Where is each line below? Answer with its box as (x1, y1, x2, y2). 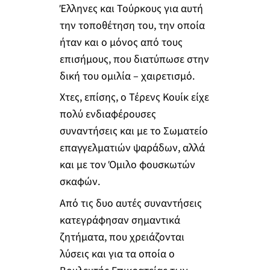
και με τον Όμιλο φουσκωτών (59, 157, 195, 173)
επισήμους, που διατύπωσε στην (59, 51, 209, 67)
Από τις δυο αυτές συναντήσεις (59, 195, 202, 211)
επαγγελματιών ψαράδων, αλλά (59, 140, 205, 156)
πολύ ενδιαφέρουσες (59, 107, 156, 122)
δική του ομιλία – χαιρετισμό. (59, 68, 195, 84)
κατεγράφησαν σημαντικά (59, 212, 180, 228)
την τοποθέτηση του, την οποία (59, 17, 205, 33)
